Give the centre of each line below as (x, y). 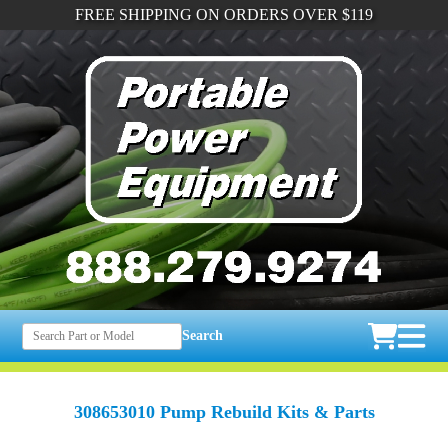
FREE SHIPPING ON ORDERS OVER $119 (223, 14)
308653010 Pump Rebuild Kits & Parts (224, 412)
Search (203, 336)
